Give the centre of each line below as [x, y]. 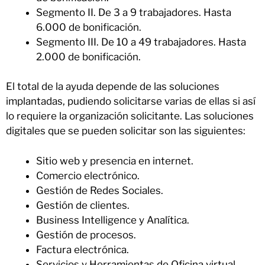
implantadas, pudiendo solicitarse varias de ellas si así [131, 101]
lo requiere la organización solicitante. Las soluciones [130, 116]
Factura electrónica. [84, 249]
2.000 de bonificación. [88, 56]
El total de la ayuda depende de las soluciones [113, 87]
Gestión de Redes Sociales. [101, 190]
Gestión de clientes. [84, 205]
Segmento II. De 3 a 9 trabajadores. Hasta [134, 12]
